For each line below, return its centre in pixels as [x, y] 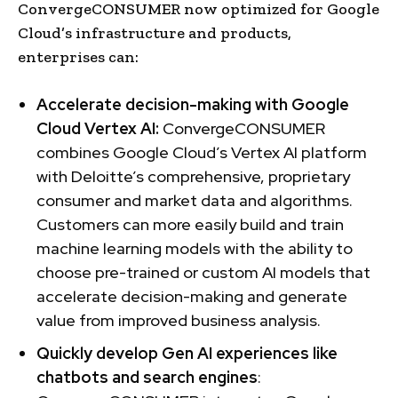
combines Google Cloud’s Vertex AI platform [202, 152]
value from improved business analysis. [179, 320]
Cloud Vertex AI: [99, 128]
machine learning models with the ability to [195, 248]
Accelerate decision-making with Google [193, 104]
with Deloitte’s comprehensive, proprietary [193, 176]
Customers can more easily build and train [190, 224]
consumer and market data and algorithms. [195, 200]
